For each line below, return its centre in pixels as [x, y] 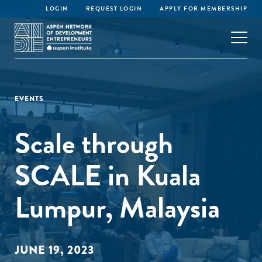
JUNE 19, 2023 [54, 250]
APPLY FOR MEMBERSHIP [204, 8]
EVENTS [29, 99]
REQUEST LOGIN [114, 8]
